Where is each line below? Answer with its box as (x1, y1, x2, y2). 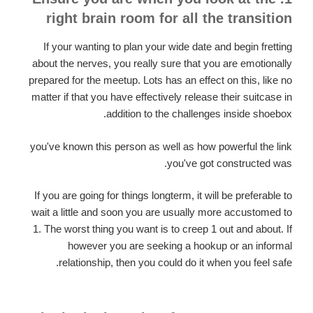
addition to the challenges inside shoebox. (106, 108, 292, 120)
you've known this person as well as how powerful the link (30, 140, 292, 152)
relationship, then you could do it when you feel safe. (59, 256, 292, 269)
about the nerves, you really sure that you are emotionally (32, 57, 292, 70)
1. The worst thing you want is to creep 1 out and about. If (33, 223, 292, 235)
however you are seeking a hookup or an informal (68, 240, 292, 252)
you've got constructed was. (167, 156, 292, 169)
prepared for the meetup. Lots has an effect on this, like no (29, 74, 292, 87)
